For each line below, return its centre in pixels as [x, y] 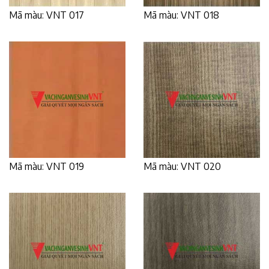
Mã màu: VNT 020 [182, 166]
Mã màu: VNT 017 [47, 15]
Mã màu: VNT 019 [47, 166]
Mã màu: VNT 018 [181, 15]
